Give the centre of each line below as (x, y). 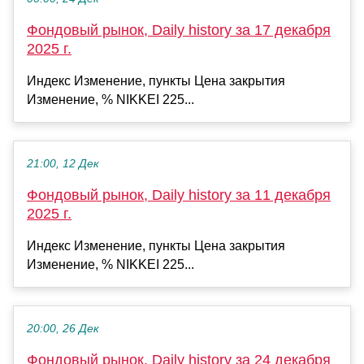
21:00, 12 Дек (63, 164)
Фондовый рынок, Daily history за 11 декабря (179, 195)
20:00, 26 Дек (63, 329)
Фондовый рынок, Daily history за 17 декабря (179, 30)
